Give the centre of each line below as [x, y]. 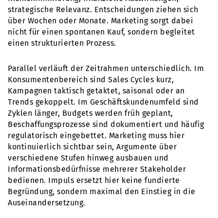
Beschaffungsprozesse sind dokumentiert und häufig [106, 125]
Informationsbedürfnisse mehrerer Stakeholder [97, 169]
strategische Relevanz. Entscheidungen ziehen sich [103, 10]
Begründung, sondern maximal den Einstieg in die [102, 192]
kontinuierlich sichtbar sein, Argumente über [92, 147]
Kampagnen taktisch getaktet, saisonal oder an [96, 91]
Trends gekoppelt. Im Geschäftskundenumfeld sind [103, 102]
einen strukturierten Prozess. [62, 43]
